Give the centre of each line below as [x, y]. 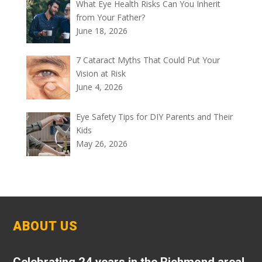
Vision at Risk [101, 74]
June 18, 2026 [102, 30]
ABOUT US [46, 226]
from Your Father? [111, 17]
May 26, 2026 [102, 143]
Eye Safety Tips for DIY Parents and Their [155, 116]
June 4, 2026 [100, 87]
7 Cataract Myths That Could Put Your [148, 60]
